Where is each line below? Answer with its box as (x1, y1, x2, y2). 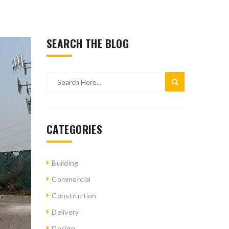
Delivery (52, 208, 79, 216)
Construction (52, 191, 97, 200)
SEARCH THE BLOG (47, 35, 129, 51)
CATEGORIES (47, 121, 103, 137)
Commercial (52, 175, 91, 184)
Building (52, 158, 79, 167)
